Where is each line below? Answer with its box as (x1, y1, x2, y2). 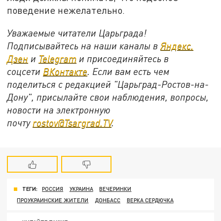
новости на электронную (7, 104, 111, 115)
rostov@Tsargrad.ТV (33, 116, 112, 128)
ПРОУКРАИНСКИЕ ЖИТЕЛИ (17, 196, 89, 203)
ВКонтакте (43, 65, 88, 77)
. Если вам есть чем (87, 65, 170, 77)
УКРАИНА (69, 185, 93, 192)
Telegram (38, 52, 77, 64)
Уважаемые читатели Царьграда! (7, 27, 147, 38)
